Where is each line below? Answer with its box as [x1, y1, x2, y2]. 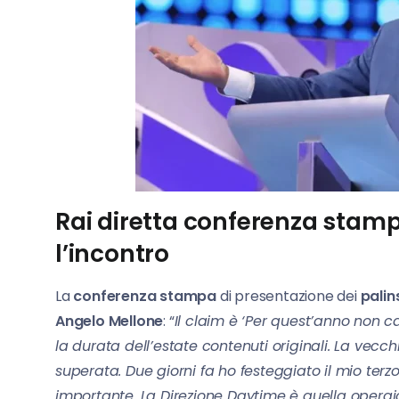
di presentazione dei [216, 285, 361, 306]
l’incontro [55, 236, 170, 270]
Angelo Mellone [55, 310, 164, 331]
